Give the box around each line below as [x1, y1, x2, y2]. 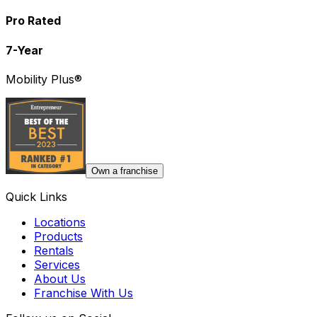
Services [34, 258, 80, 272]
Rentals [34, 243, 74, 258]
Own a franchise [91, 166, 158, 177]
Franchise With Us [34, 286, 133, 301]
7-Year [6, 42, 43, 57]
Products [34, 229, 83, 244]
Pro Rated [6, 13, 61, 28]
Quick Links [6, 190, 67, 204]
